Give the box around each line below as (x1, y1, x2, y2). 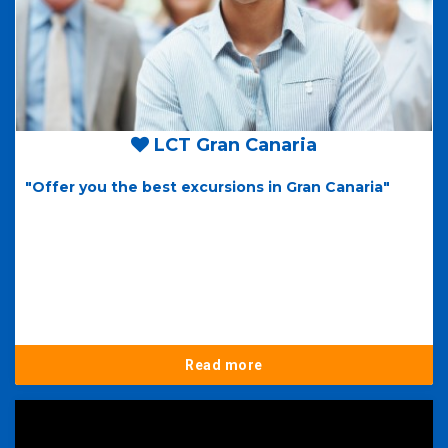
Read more (185, 357, 263, 374)
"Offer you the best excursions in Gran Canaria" (25, 178, 390, 197)
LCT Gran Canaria (149, 134, 317, 157)
